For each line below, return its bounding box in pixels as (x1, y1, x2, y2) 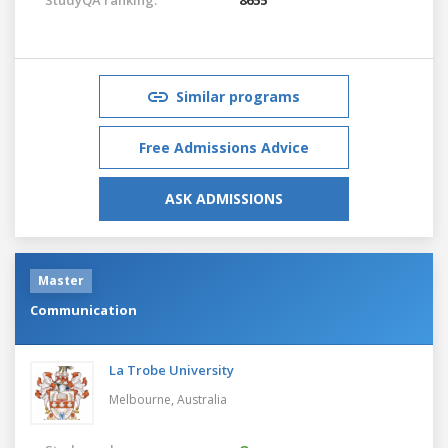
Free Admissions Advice (139, 137, 309, 157)
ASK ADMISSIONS (165, 188, 283, 208)
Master (38, 271, 84, 289)
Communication (30, 300, 137, 319)
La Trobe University (109, 360, 234, 379)
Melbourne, (109, 390, 177, 408)
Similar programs (176, 86, 300, 106)
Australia (177, 390, 227, 408)
